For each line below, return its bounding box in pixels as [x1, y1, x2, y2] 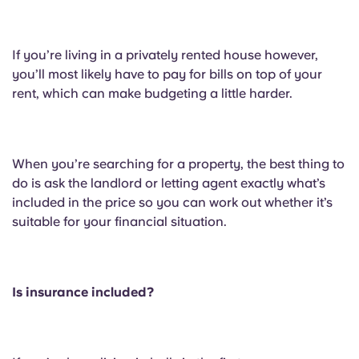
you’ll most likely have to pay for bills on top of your [12, 67, 322, 82]
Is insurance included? [12, 284, 154, 300]
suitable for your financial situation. [12, 214, 227, 229]
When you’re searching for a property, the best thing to [12, 156, 345, 171]
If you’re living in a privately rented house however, [12, 47, 318, 63]
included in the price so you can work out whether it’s [12, 195, 333, 210]
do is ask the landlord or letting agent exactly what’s [12, 175, 325, 191]
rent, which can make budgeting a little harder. [12, 86, 292, 101]
